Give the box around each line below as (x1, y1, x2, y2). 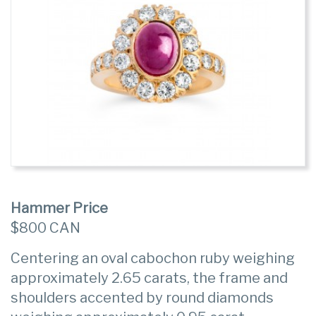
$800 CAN (11, 219, 80, 237)
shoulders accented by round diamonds (11, 289, 274, 307)
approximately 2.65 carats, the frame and (11, 269, 288, 287)
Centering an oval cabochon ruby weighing (11, 250, 295, 267)
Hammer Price (11, 200, 108, 217)
